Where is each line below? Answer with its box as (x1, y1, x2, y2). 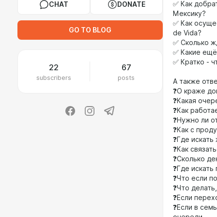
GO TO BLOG (69, 26, 111, 34)
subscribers (36, 74, 71, 81)
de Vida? (173, 29, 201, 37)
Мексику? (173, 10, 206, 17)
